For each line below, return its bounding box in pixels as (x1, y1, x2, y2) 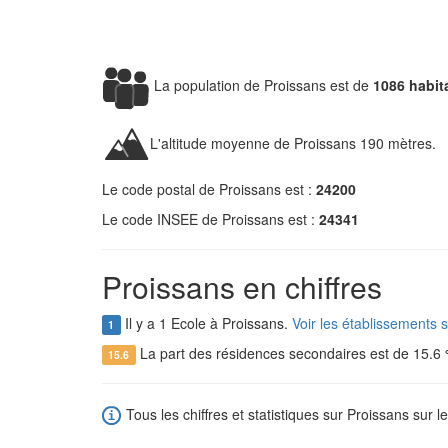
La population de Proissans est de (150, 74, 373, 95)
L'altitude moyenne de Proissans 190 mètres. (150, 132, 436, 153)
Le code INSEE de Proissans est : (102, 209, 319, 229)
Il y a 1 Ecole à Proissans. (120, 313, 292, 333)
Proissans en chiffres (102, 265, 382, 308)
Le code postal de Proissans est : (102, 179, 316, 199)
